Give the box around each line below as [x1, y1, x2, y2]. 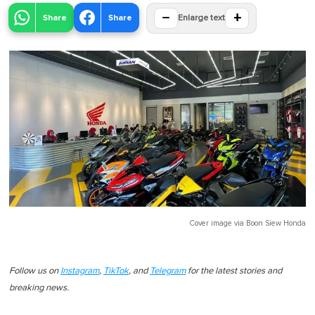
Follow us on [9, 266, 60, 276]
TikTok [103, 266, 129, 276]
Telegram [150, 266, 186, 276]
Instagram [60, 266, 99, 276]
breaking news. [9, 283, 69, 292]
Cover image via [190, 219, 246, 227]
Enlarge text [178, 14, 225, 23]
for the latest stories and [186, 266, 282, 276]
